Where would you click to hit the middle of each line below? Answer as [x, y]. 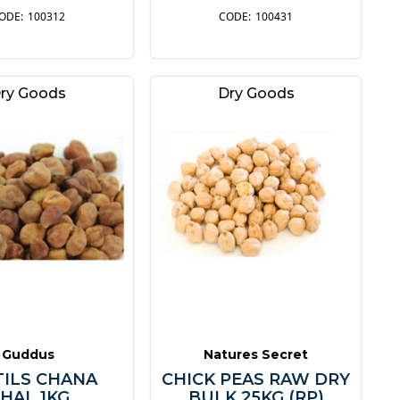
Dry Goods [256, 93]
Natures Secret [256, 354]
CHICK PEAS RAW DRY [256, 379]
